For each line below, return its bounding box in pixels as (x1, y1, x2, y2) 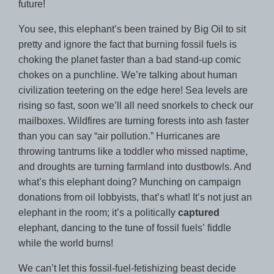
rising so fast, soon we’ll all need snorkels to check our (18, 100, 253, 111)
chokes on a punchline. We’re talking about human (18, 69, 237, 80)
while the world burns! (18, 237, 113, 248)
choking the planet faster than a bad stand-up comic (18, 54, 241, 65)
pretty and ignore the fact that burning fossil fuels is (18, 39, 237, 50)
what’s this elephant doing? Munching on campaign (18, 176, 241, 187)
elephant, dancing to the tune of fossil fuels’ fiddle (18, 222, 231, 233)
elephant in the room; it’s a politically (18, 207, 178, 218)
